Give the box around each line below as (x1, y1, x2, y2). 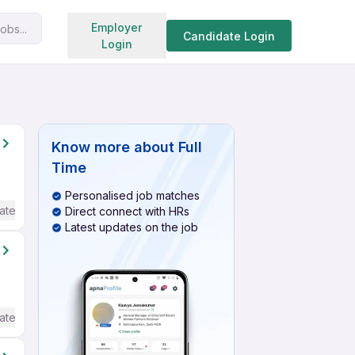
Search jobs (124, 17, 195, 33)
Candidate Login (182, 29, 275, 43)
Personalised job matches (65, 189, 200, 202)
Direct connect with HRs (65, 204, 189, 218)
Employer (91, 21, 143, 34)
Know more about (52, 139, 174, 155)
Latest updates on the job (65, 220, 198, 234)
